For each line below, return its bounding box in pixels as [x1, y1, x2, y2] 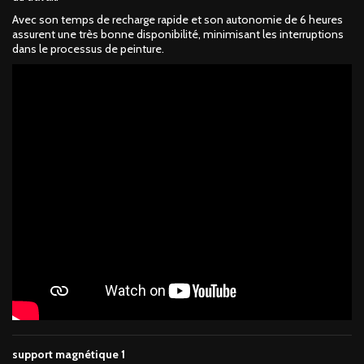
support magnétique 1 [12, 347, 125, 362]
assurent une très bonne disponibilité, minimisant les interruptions [12, 27, 344, 41]
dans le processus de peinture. [12, 41, 164, 56]
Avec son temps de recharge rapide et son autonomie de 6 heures [12, 12, 343, 27]
